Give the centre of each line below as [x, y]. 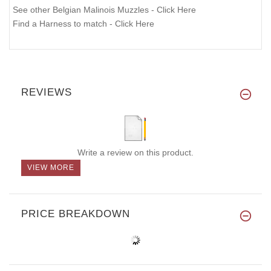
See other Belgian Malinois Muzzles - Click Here [104, 10]
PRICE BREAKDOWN [76, 214]
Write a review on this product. [135, 152]
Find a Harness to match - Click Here [83, 24]
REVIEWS [47, 92]
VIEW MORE [51, 167]
